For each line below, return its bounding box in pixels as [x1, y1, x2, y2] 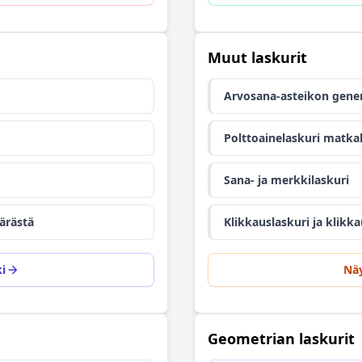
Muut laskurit [208, 48, 307, 67]
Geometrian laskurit [208, 329, 355, 348]
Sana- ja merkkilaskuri [224, 172, 349, 187]
